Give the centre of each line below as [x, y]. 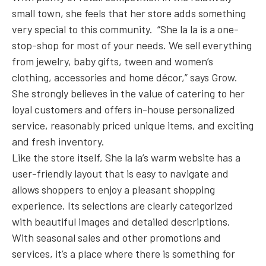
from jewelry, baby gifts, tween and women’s [113, 61]
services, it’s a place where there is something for [123, 254]
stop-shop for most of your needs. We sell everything [132, 45]
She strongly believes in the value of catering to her [128, 94]
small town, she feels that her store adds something [129, 13]
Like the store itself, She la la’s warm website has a [126, 158]
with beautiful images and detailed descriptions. [121, 222]
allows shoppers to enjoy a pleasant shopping [113, 190]
